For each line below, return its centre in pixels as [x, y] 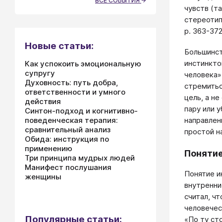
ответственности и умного [75, 92]
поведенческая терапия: [71, 120]
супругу [40, 73]
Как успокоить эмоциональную [83, 64]
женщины [43, 177]
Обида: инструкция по [67, 139]
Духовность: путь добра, [71, 83]
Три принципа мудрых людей [80, 158]
